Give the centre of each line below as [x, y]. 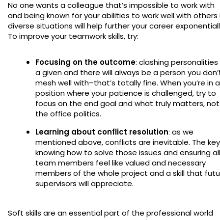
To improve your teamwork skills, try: [73, 36]
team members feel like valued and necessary [121, 163]
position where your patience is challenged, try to [126, 93]
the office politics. [69, 113]
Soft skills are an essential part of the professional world [110, 213]
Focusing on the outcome [85, 62]
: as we [181, 132]
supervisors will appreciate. [85, 183]
